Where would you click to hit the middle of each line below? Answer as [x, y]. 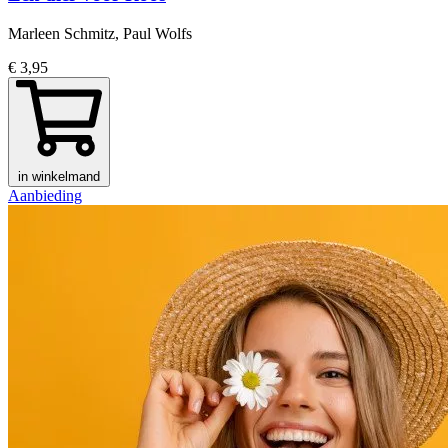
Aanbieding [45, 195]
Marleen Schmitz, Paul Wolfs [100, 33]
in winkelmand [59, 176]
